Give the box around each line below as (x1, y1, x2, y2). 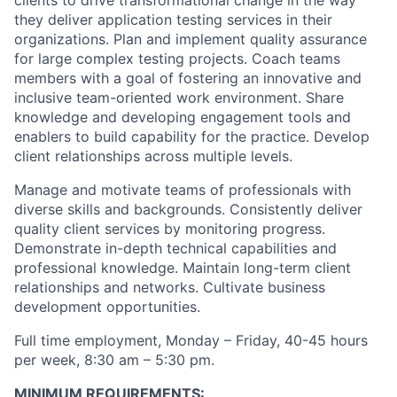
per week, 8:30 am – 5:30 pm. (14, 351, 214, 369)
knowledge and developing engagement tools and (14, 108, 351, 126)
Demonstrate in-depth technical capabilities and (14, 239, 337, 257)
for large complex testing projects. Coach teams (14, 50, 340, 67)
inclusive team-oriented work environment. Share (14, 89, 344, 106)
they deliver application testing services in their (14, 11, 332, 28)
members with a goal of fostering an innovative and (14, 69, 362, 87)
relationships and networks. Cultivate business (14, 278, 325, 296)
